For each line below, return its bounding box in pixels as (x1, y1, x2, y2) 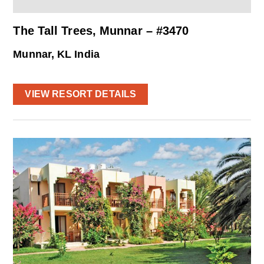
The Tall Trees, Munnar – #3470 (13, 24, 189, 38)
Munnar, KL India (13, 48, 100, 61)
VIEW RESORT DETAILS (25, 88, 137, 99)
